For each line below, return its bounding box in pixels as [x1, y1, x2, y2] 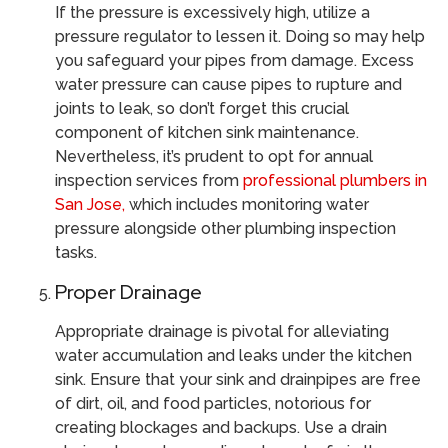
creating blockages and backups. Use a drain [55, 417, 387, 437]
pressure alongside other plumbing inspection [55, 219, 396, 239]
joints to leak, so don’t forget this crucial [55, 99, 349, 119]
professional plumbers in [243, 171, 427, 191]
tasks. [55, 243, 97, 263]
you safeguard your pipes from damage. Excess [55, 51, 414, 71]
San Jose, [55, 195, 125, 215]
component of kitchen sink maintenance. [55, 123, 359, 143]
